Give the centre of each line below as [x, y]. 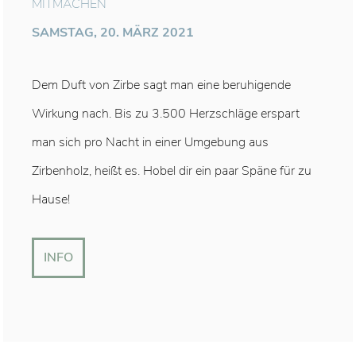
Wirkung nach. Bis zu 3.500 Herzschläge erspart [165, 114]
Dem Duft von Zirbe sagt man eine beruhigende [161, 85]
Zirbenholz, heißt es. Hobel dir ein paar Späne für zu [171, 171]
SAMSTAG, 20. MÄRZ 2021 [112, 33]
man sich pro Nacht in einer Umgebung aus [150, 143]
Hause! [50, 200]
